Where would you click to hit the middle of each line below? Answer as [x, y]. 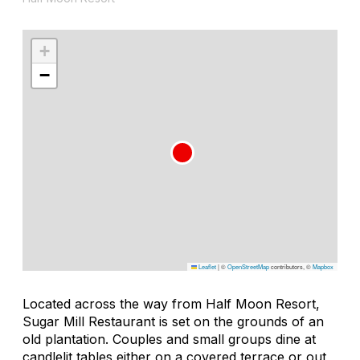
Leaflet [207, 266]
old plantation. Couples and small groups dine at [169, 339]
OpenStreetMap [248, 266]
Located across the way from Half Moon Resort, [171, 303]
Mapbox [323, 266]
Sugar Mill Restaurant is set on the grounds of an [173, 321]
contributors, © [291, 266]
